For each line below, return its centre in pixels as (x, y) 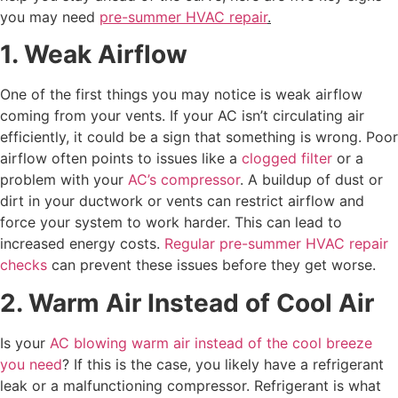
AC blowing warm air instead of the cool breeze (211, 342)
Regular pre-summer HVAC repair (276, 244)
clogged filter (287, 159)
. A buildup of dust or (311, 180)
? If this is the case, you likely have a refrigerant (223, 364)
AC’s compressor (184, 180)
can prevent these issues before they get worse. (211, 265)
